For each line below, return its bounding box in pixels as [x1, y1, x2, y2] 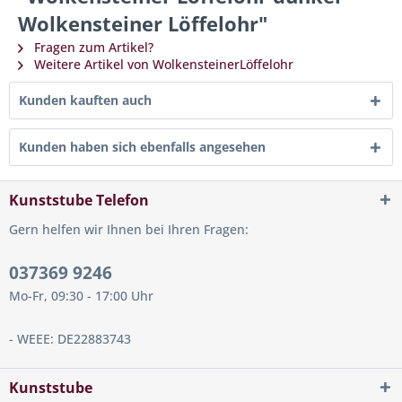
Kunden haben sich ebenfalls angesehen [19, 138, 266, 156]
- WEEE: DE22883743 [9, 330, 131, 348]
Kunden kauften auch [19, 92, 152, 109]
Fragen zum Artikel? [31, 39, 153, 57]
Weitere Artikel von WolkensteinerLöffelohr [31, 56, 293, 74]
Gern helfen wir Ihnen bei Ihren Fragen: [9, 221, 249, 239]
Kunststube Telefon [9, 190, 149, 211]
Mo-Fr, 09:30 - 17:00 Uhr [9, 287, 153, 305]
